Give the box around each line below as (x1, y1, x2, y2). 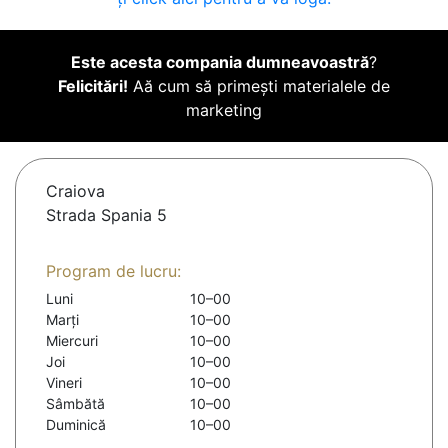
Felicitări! (58, 76, 128, 97)
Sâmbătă (46, 395, 105, 413)
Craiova (46, 181, 105, 202)
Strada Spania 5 (46, 205, 167, 226)
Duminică (46, 416, 106, 434)
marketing (186, 100, 262, 121)
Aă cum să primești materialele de (128, 76, 390, 97)
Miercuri (46, 332, 98, 350)
